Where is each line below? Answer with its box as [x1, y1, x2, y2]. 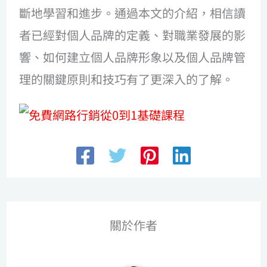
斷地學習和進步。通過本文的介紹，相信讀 [19, 4, 246, 22]
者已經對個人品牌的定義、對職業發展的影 [19, 26, 246, 44]
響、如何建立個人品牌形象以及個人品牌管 [19, 48, 246, 66]
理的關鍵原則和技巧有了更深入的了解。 [19, 70, 234, 88]
